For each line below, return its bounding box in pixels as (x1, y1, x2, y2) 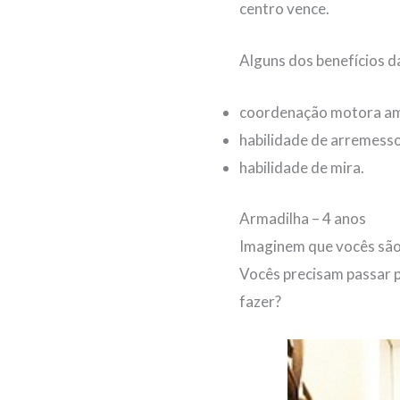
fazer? (239, 291, 281, 311)
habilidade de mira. (239, 158, 364, 178)
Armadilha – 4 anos (239, 208, 366, 228)
